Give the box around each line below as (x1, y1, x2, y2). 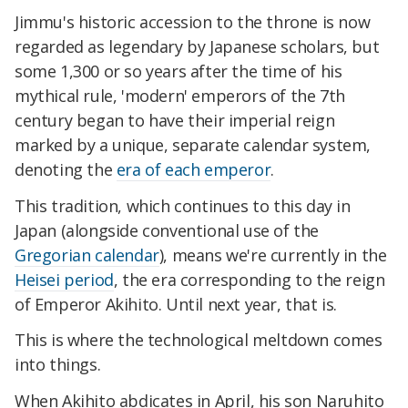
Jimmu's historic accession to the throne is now (15, 10, 371, 33)
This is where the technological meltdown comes (15, 329, 382, 352)
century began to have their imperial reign (15, 108, 335, 131)
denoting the (15, 158, 117, 180)
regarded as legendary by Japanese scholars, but (15, 35, 380, 57)
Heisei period (15, 268, 114, 291)
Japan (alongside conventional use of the (15, 219, 320, 241)
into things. (15, 353, 101, 376)
